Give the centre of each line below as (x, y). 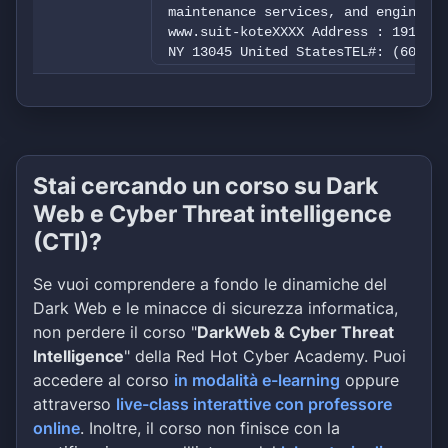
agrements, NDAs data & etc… (276, 112)
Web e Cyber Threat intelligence (212, 213)
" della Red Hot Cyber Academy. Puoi (265, 356)
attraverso (74, 404)
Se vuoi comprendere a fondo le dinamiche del (210, 284)
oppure (369, 380)
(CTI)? (67, 241)
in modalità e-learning (257, 380)
